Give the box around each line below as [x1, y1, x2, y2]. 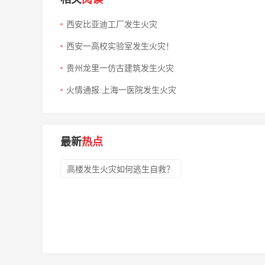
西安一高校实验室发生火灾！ [66, 42, 174, 51]
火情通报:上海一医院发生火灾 [66, 86, 176, 95]
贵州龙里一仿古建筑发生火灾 [66, 64, 174, 73]
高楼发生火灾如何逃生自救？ [67, 165, 174, 174]
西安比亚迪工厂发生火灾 [66, 20, 157, 30]
